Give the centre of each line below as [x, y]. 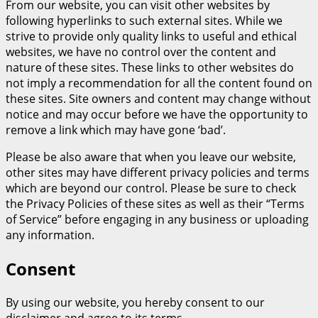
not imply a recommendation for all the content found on [159, 83]
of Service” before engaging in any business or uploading [157, 219]
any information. [50, 235]
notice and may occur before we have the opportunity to [157, 114]
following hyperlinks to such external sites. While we [144, 21]
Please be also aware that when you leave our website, [151, 157]
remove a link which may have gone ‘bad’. [116, 130]
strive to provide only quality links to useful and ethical [151, 36]
